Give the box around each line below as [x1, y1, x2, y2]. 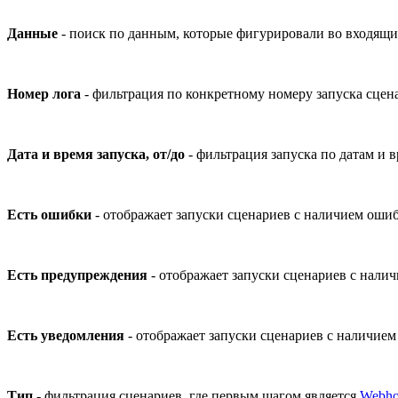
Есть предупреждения [7, 267, 147, 283]
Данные [7, 25, 58, 41]
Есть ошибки [7, 206, 92, 222]
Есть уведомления [7, 327, 124, 343]
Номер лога [7, 85, 81, 101]
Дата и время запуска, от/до [7, 146, 185, 162]
